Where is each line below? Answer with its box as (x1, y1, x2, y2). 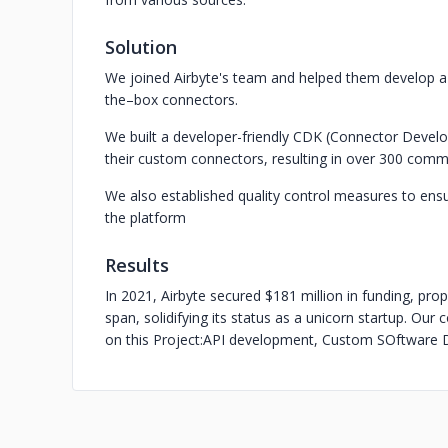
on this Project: (105, 330, 203, 349)
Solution (105, 35, 177, 59)
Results (105, 253, 169, 277)
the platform (105, 208, 186, 227)
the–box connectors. (105, 90, 238, 109)
